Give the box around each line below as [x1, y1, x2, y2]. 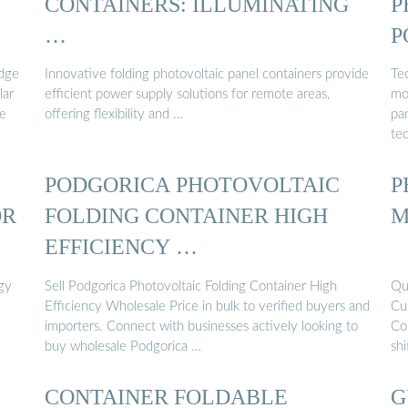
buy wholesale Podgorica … [45, 339, 201, 353]
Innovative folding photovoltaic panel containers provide [45, 67, 369, 82]
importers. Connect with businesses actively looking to [45, 319, 358, 333]
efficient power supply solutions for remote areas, [45, 87, 330, 102]
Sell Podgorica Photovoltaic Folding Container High [45, 279, 337, 293]
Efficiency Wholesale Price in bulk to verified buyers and [45, 299, 370, 313]
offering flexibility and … [45, 107, 183, 122]
